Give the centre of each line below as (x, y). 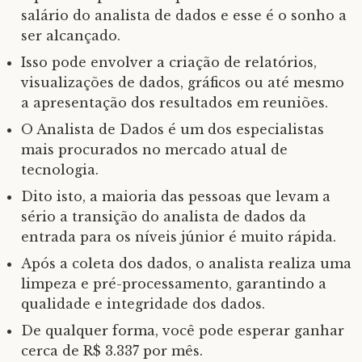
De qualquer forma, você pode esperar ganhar (183, 330)
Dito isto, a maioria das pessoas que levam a (176, 196)
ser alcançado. (71, 36)
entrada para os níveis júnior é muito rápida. (179, 237)
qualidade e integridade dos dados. (143, 304)
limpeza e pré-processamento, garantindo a (174, 284)
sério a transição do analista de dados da (164, 217)
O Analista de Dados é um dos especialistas (173, 129)
